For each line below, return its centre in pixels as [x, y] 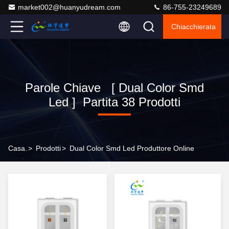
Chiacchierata [193, 27]
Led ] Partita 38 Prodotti [114, 102]
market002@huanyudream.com [69, 7]
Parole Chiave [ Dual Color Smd [114, 88]
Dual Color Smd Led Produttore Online [132, 148]
